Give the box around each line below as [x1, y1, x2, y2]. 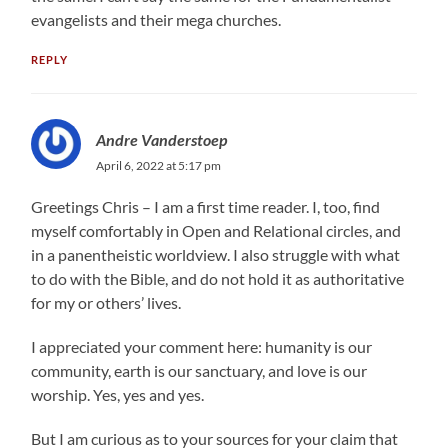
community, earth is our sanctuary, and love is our [31, 360, 368, 380]
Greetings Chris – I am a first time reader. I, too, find [31, 196, 381, 216]
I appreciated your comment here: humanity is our [31, 336, 373, 356]
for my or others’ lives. [31, 292, 182, 312]
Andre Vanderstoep [96, 129, 228, 149]
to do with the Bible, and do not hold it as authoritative [31, 268, 405, 288]
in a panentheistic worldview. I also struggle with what [31, 244, 401, 264]
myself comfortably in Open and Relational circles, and [31, 220, 402, 240]
